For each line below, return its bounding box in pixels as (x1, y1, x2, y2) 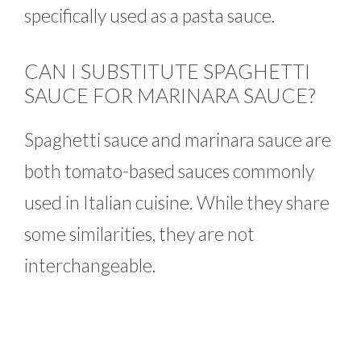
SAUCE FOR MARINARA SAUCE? (24, 83, 316, 108)
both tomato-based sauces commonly (24, 160, 314, 183)
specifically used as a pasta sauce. (24, 3, 276, 27)
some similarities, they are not (24, 222, 255, 246)
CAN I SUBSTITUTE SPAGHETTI (24, 59, 310, 84)
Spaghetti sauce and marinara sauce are (24, 128, 331, 151)
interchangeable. (24, 254, 156, 277)
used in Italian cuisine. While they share (24, 191, 330, 214)
